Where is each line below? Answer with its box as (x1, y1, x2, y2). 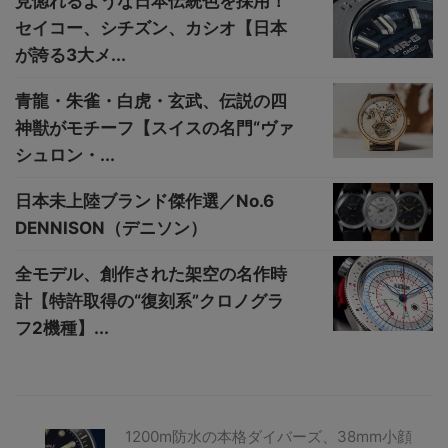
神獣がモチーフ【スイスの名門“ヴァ (15, 117, 294, 138)
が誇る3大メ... (15, 44, 126, 65)
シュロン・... (15, 144, 115, 165)
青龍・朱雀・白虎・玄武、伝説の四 (15, 90, 287, 111)
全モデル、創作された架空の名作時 (15, 263, 287, 284)
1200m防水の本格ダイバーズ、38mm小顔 (125, 426, 412, 446)
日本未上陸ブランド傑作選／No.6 (15, 190, 274, 211)
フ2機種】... (15, 317, 109, 338)
